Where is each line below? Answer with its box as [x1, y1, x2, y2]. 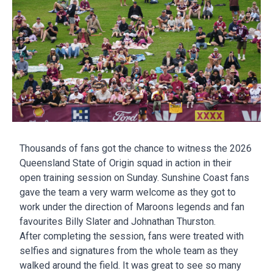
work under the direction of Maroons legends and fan [19, 201, 244, 213]
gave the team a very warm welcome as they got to [19, 186, 236, 199]
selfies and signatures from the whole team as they [19, 245, 238, 257]
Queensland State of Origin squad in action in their [19, 157, 232, 169]
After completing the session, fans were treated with [19, 230, 244, 243]
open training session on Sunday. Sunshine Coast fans [19, 172, 249, 184]
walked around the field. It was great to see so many [19, 260, 241, 272]
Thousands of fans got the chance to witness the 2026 [19, 143, 252, 155]
